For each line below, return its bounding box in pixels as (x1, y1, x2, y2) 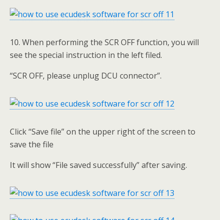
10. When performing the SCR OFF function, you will (10, 36, 199, 48)
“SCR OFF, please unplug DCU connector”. (10, 70, 162, 81)
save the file (10, 138, 54, 150)
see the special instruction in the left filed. (10, 49, 162, 60)
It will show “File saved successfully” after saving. (10, 159, 187, 170)
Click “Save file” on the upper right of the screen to (10, 126, 195, 137)
